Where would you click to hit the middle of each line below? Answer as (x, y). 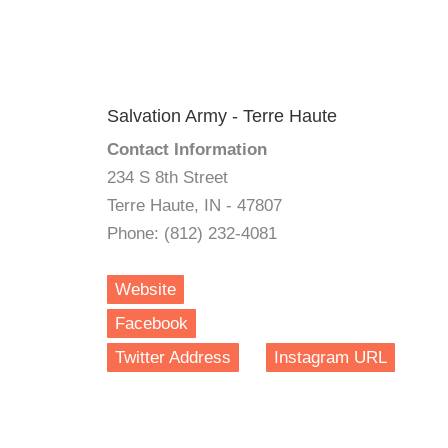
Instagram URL (330, 357)
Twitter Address (173, 357)
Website (145, 289)
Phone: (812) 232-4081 (192, 233)
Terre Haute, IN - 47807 (194, 205)
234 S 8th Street (167, 177)
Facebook (151, 323)
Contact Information (187, 149)
